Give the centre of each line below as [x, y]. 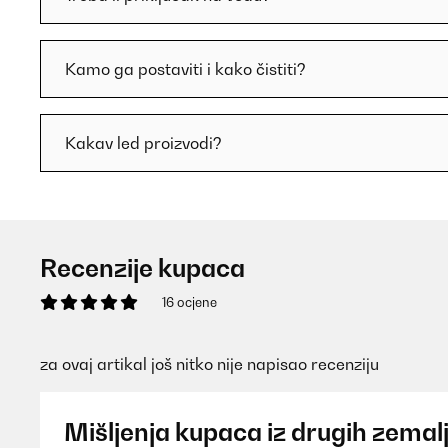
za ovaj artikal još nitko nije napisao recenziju [209, 364]
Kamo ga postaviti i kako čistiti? [185, 69]
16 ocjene [189, 302]
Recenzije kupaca [142, 268]
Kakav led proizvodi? [143, 143]
